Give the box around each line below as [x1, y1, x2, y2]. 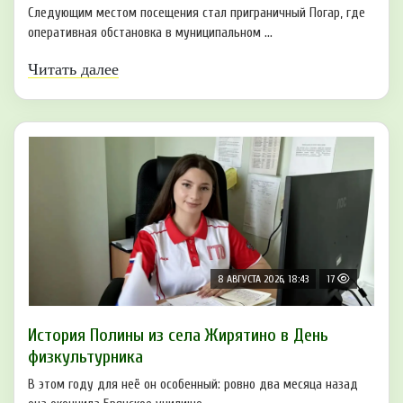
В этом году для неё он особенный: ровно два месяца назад [28, 377, 358, 393]
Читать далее [28, 60, 119, 79]
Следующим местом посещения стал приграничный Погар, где [28, 5, 365, 22]
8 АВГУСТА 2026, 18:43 [218, 273, 309, 286]
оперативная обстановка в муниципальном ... [28, 25, 273, 41]
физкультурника [28, 346, 143, 368]
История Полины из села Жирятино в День [28, 325, 328, 346]
